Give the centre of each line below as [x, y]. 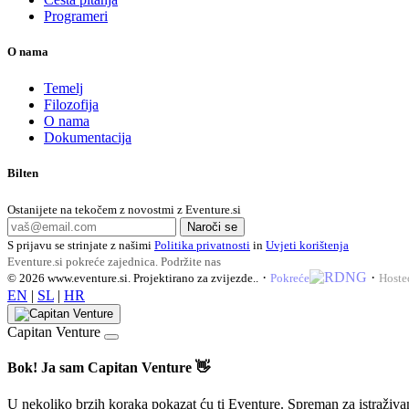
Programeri [76, 16]
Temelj [63, 88]
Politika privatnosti [202, 245]
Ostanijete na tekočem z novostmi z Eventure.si [124, 209]
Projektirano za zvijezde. [194, 278]
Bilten [23, 173]
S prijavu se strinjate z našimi [81, 245]
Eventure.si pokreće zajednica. [84, 261]
